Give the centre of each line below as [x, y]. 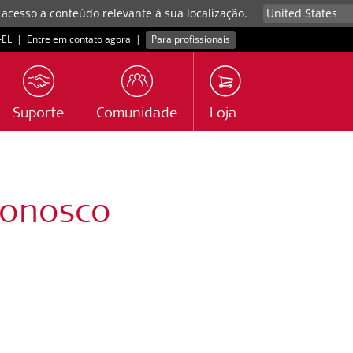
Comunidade [137, 114]
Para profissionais [191, 39]
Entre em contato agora [79, 39]
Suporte [38, 114]
